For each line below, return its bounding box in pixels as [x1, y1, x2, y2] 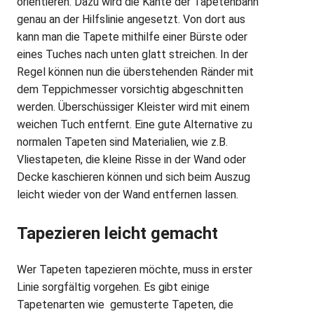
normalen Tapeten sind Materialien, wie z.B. [17, 135, 228, 149]
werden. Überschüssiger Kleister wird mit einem [17, 100, 250, 114]
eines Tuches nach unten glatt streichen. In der [17, 48, 248, 61]
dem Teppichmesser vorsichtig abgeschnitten [17, 83, 243, 96]
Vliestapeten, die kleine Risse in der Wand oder [17, 153, 246, 166]
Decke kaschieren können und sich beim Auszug [17, 170, 250, 184]
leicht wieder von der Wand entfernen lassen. [17, 188, 238, 201]
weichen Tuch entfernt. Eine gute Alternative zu [17, 118, 252, 131]
